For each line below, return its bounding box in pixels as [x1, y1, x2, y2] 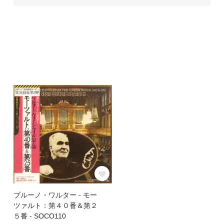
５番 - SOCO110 [13, 211, 66, 220]
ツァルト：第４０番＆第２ [13, 201, 97, 209]
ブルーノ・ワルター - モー [13, 190, 97, 199]
